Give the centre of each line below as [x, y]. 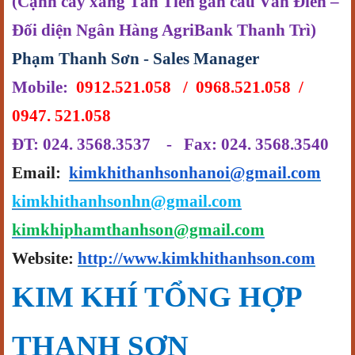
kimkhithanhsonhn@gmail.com [127, 201]
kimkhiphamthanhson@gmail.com [138, 230]
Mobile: [44, 87]
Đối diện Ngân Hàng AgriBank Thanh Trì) [164, 30]
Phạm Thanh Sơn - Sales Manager [136, 59]
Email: [40, 173]
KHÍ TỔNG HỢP [187, 297]
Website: [45, 258]
